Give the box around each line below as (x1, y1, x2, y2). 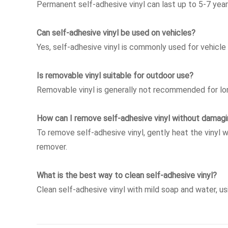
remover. (37, 141, 67, 152)
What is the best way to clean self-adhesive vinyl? (37, 169, 217, 180)
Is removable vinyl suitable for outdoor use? (37, 70, 193, 80)
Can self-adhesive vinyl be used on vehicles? (37, 27, 195, 38)
